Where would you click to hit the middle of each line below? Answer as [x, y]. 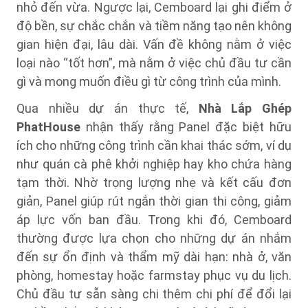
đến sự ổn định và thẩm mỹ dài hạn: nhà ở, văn [154, 257]
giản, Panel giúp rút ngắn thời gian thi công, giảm [154, 201]
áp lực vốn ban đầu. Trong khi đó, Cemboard [154, 220]
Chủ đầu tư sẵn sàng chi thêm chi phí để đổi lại [154, 294]
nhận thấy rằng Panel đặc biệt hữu [186, 127]
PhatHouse [48, 127]
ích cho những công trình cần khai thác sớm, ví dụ [154, 145]
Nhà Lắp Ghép [245, 108]
